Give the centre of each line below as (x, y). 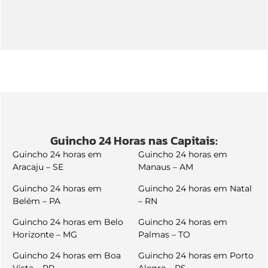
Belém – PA (36, 201)
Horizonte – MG (45, 234)
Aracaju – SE (38, 167)
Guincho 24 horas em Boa (67, 256)
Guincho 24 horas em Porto (196, 256)
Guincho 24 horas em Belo (68, 222)
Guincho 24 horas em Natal (195, 188)
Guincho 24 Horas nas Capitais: (134, 141)
